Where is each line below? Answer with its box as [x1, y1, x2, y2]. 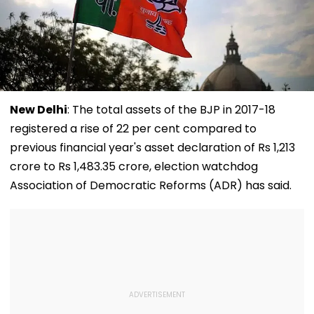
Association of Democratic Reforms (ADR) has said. [10, 177, 292, 193]
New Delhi [10, 101, 67, 118]
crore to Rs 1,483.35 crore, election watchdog [10, 158, 258, 175]
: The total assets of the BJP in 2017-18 [67, 101, 275, 118]
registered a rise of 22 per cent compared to [10, 120, 257, 137]
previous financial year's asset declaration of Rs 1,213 [10, 139, 295, 156]
